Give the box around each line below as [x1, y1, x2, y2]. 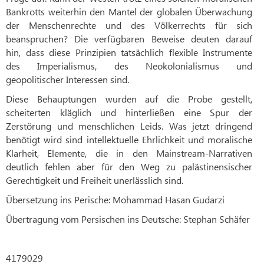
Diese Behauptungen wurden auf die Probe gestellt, [6, 92, 252, 105]
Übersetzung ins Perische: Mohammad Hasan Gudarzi [6, 193, 225, 206]
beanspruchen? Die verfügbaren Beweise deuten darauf [6, 32, 252, 45]
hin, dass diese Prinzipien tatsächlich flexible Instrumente [6, 45, 252, 58]
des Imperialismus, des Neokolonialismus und [6, 59, 252, 72]
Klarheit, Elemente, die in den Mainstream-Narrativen [6, 146, 252, 159]
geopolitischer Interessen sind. [6, 72, 129, 85]
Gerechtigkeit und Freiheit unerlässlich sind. [6, 173, 183, 186]
